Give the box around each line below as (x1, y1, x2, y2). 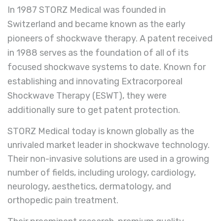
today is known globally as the (70, 125, 194, 137)
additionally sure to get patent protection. (7, 104, 180, 115)
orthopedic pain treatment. (7, 194, 118, 206)
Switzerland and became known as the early (7, 18, 185, 30)
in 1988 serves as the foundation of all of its (7, 47, 188, 58)
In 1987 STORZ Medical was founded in (7, 4, 166, 15)
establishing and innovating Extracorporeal (7, 75, 183, 87)
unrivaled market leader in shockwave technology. (7, 139, 210, 150)
